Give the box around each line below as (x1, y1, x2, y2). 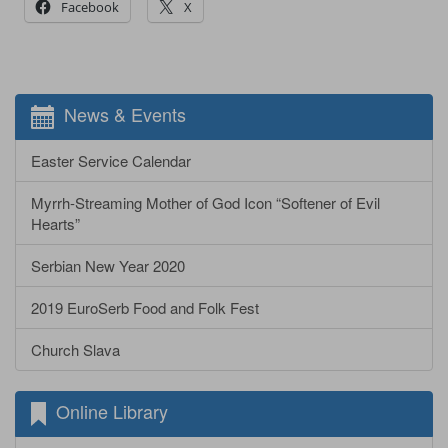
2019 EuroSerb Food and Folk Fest (31, 296, 259, 318)
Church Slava (31, 338, 120, 360)
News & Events (54, 100, 186, 127)
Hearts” (31, 212, 80, 234)
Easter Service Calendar (31, 149, 191, 171)
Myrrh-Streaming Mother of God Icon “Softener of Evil (31, 191, 380, 213)
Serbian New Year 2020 (31, 254, 185, 276)
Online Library (46, 397, 168, 424)
